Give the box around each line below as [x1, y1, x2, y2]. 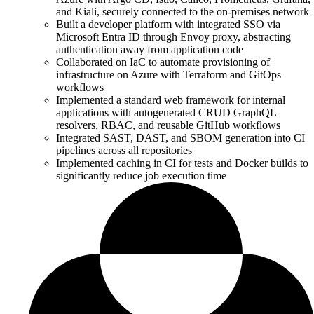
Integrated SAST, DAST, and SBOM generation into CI [56, 131, 305, 144]
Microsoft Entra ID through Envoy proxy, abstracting [56, 30, 291, 43]
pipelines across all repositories [56, 144, 192, 156]
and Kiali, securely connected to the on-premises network [56, 5, 309, 18]
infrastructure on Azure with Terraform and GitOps [56, 68, 281, 81]
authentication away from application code [56, 43, 243, 55]
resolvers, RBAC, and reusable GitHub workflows [56, 118, 280, 131]
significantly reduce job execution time [56, 169, 226, 182]
